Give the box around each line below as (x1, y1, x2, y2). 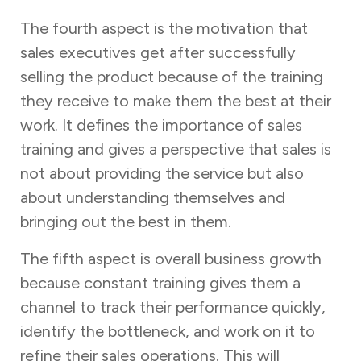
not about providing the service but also (19, 163, 304, 183)
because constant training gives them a (19, 272, 301, 293)
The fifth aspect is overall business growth (19, 248, 322, 268)
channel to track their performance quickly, (19, 297, 326, 317)
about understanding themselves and (19, 187, 285, 207)
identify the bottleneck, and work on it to (19, 321, 315, 341)
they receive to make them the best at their (19, 90, 331, 110)
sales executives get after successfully (19, 42, 296, 62)
